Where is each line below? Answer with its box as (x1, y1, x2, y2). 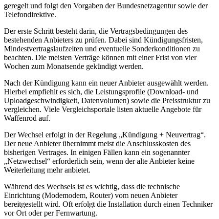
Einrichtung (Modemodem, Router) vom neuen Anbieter (4, 191, 177, 200)
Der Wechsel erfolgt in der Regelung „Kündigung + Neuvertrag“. (4, 131, 206, 139)
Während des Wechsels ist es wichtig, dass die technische (4, 182, 180, 191)
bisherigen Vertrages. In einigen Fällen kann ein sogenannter (4, 148, 190, 157)
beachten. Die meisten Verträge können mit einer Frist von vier (4, 53, 197, 62)
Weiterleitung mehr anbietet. (4, 166, 90, 175)
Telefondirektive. (4, 10, 56, 19)
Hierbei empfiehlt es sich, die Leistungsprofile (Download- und (4, 88, 198, 96)
